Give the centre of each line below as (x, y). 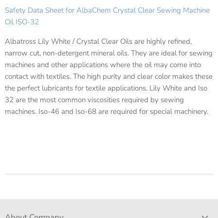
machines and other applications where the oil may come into (103, 65)
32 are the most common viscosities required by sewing (94, 100)
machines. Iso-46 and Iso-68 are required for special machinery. (107, 112)
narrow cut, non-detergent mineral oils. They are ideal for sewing (109, 53)
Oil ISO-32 (22, 22)
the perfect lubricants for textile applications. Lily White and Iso (106, 88)
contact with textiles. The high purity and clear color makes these (109, 77)
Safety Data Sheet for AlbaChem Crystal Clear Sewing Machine (107, 10)
